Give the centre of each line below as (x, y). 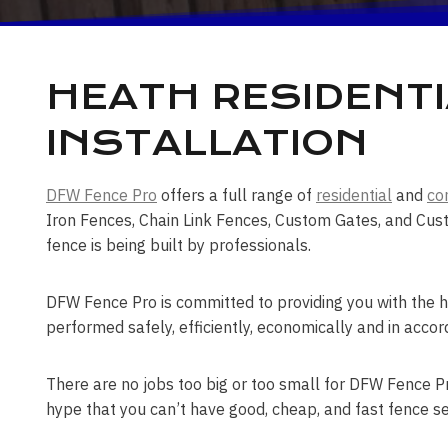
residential (354, 194)
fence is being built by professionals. (178, 244)
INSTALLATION (207, 143)
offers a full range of (236, 194)
